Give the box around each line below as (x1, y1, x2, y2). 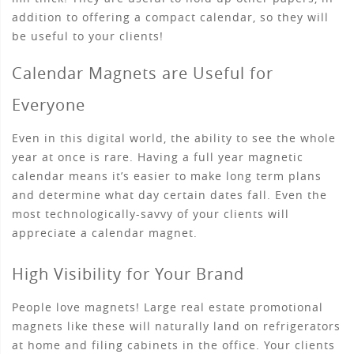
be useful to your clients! (12, 28, 164, 44)
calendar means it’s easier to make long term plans (12, 168, 322, 184)
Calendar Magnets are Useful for (12, 62, 273, 85)
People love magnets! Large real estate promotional (12, 299, 323, 315)
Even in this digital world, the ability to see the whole (12, 130, 336, 146)
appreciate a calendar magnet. (12, 225, 198, 241)
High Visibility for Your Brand (12, 263, 244, 285)
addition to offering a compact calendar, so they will (12, 9, 329, 25)
